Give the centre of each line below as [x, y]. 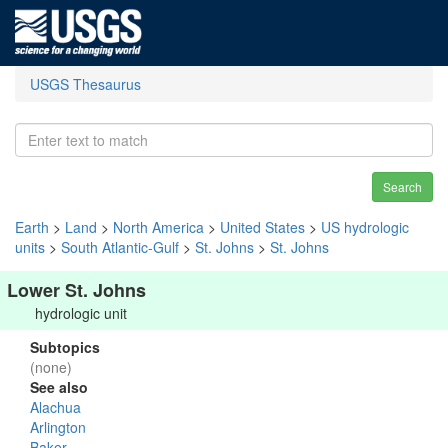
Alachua [55, 407]
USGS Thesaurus [85, 84]
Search [402, 186]
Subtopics [65, 347]
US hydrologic [365, 227]
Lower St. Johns [76, 290]
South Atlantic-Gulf [120, 247]
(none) [51, 367]
